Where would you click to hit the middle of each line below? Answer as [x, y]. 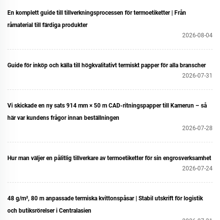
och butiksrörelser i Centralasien [49, 211]
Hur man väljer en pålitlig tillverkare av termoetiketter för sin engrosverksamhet [109, 158]
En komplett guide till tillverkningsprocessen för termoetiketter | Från [97, 13]
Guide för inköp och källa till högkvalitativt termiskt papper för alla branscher [107, 65]
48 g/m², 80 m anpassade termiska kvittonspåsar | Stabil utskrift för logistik [105, 198]
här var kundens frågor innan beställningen [63, 118]
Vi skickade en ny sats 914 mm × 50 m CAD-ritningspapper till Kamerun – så [107, 106]
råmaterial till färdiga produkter [47, 25]
